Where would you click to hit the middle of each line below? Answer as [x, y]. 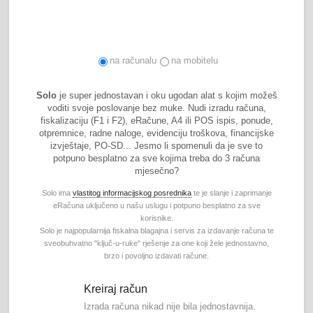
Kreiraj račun [116, 289]
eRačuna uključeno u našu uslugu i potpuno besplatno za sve [156, 206]
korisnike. [156, 218]
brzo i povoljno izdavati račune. [156, 256]
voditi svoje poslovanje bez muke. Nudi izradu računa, [156, 108]
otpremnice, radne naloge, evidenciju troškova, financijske [156, 133]
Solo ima [57, 193]
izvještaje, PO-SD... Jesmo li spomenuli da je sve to [156, 146]
